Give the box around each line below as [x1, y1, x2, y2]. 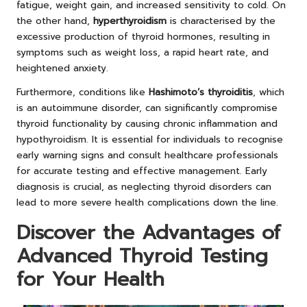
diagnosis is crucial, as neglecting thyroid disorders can [16, 180, 271, 195]
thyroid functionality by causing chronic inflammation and [16, 116, 278, 132]
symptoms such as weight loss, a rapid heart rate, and [16, 45, 269, 60]
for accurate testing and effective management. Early [16, 164, 267, 179]
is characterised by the [167, 14, 275, 29]
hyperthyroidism [93, 14, 167, 29]
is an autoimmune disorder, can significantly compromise [16, 101, 278, 116]
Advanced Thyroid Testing [16, 241, 268, 271]
